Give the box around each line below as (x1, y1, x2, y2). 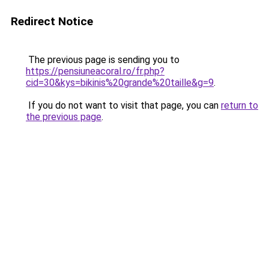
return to (221, 100, 258, 111)
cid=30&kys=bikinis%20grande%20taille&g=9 (26, 77, 214, 88)
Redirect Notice (11, 14, 93, 28)
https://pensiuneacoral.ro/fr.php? (26, 65, 165, 77)
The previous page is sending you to (26, 54, 180, 65)
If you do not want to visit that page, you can (26, 100, 221, 111)
